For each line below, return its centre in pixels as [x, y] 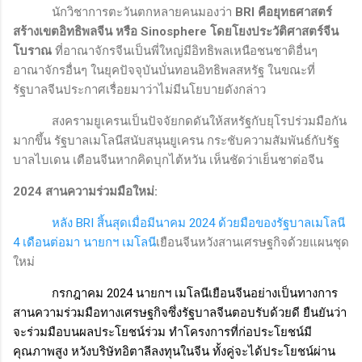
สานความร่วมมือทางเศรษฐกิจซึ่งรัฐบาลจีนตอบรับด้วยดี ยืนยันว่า [180, 313]
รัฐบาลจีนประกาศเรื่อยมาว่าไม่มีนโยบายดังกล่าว [139, 90]
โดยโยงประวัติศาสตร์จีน [274, 32]
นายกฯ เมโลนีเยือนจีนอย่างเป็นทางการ [237, 294]
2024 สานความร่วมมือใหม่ [84, 192]
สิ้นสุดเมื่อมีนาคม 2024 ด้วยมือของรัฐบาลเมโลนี [221, 223]
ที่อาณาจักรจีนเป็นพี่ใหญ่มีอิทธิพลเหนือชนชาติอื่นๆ [185, 51]
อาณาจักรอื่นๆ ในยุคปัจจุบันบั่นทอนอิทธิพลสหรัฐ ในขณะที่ [164, 71]
